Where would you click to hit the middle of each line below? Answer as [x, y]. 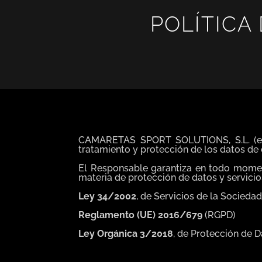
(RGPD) [219, 215]
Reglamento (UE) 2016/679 [141, 215]
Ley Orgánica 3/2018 [126, 233]
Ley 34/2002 [108, 196]
